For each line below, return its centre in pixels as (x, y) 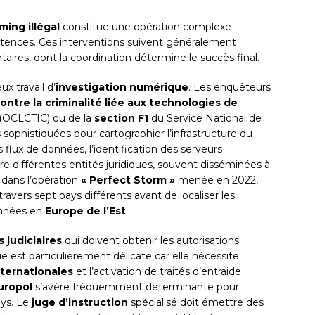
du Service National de (205, 118)
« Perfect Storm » (128, 180)
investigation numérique (122, 88)
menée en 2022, (217, 180)
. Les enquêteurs (230, 88)
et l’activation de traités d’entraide (157, 272)
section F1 (121, 118)
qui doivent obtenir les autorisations (150, 241)
